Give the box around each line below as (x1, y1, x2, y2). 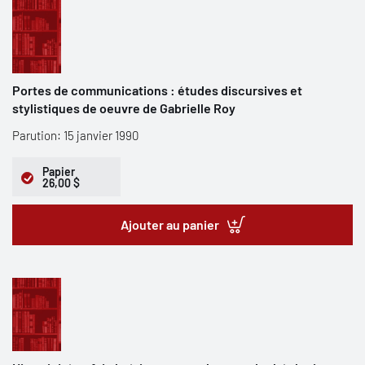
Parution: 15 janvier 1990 (12, 128, 139, 143)
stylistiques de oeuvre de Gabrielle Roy (12, 100, 235, 116)
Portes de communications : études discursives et (12, 82, 302, 98)
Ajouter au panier (120, 217, 219, 232)
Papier (42, 165, 75, 178)
